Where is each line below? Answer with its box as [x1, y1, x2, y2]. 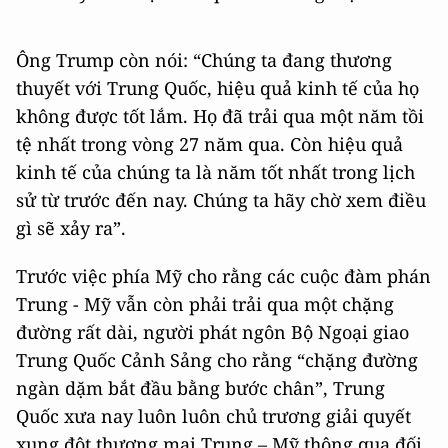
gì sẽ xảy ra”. [16, 216, 126, 240]
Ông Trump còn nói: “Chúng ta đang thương [16, 48, 392, 72]
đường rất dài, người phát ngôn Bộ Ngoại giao [16, 320, 409, 344]
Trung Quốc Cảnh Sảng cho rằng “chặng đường [16, 348, 418, 372]
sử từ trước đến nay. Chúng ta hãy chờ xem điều [16, 188, 426, 212]
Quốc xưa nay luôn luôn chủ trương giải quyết [16, 404, 411, 428]
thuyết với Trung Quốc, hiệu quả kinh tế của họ [16, 76, 419, 100]
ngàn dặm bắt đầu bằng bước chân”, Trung [16, 376, 385, 400]
